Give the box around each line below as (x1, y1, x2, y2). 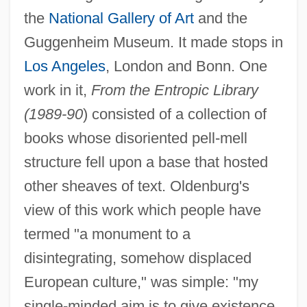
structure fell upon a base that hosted (23, 153, 268, 171)
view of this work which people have (23, 201, 261, 219)
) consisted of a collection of (82, 105, 267, 123)
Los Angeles (23, 57, 106, 75)
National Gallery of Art (48, 9, 194, 27)
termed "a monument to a (23, 225, 191, 243)
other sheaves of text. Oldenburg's (23, 177, 249, 195)
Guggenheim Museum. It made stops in (23, 33, 283, 51)
